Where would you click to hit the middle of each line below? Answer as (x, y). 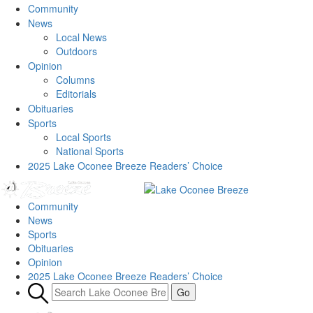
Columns (75, 80)
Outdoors (77, 51)
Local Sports (83, 137)
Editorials (76, 94)
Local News (81, 37)
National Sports (90, 151)
